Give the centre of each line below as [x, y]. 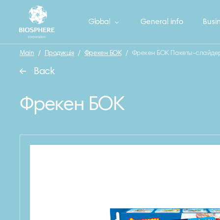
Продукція [59, 54]
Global [99, 22]
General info [162, 22]
